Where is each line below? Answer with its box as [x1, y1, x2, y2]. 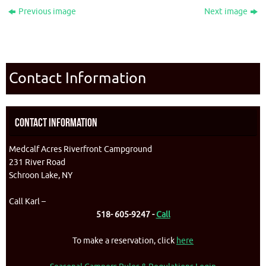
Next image [204, 7, 248, 17]
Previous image [18, 7, 77, 17]
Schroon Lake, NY [9, 170, 72, 181]
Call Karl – [9, 197, 46, 207]
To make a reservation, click [72, 236, 176, 246]
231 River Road [9, 157, 65, 168]
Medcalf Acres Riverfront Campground [9, 144, 152, 155]
